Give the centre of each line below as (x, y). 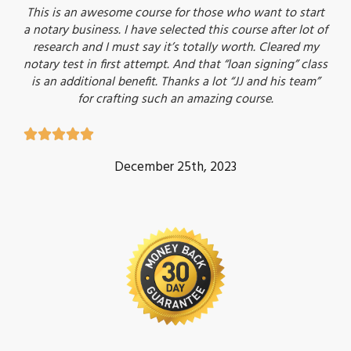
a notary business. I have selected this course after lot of (175, 31)
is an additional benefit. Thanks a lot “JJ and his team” (175, 82)
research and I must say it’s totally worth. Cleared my (175, 48)
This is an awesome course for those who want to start (175, 13)
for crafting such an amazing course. (175, 100)
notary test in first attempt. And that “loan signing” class (175, 65)
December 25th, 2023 (175, 167)
